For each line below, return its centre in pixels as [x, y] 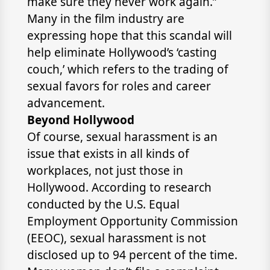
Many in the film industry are [105, 19]
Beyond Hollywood [80, 120]
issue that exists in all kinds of [108, 154]
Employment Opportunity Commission [132, 221]
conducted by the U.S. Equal [103, 204]
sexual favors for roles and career [119, 86]
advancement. [66, 103]
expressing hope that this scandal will [129, 36]
